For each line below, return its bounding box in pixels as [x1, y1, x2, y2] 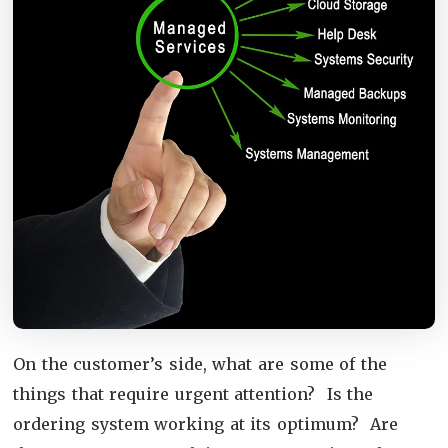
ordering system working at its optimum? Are [13, 413, 399, 434]
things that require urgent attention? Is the [13, 383, 374, 404]
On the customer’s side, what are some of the [13, 353, 387, 374]
